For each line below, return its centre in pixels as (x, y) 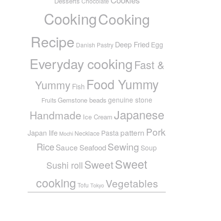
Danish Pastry (94, 44)
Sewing (123, 146)
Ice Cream (97, 116)
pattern (132, 132)
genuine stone (130, 99)
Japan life (43, 132)
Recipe (52, 41)
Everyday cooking (81, 63)
